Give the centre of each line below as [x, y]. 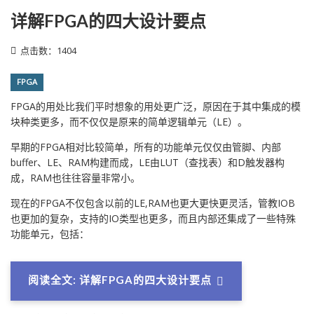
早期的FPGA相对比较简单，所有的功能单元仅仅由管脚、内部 [146, 147]
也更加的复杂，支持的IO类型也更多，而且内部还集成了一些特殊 [153, 219]
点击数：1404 [48, 51]
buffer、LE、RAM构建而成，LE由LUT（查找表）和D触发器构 [148, 163]
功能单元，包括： [50, 234]
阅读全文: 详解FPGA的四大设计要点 [120, 280]
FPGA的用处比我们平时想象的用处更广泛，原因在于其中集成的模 [156, 107]
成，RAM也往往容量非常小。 [75, 178]
